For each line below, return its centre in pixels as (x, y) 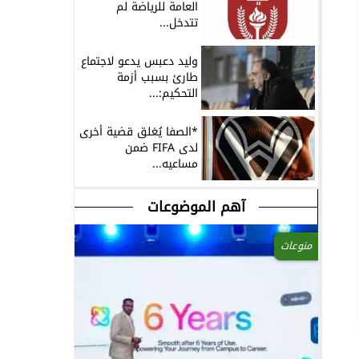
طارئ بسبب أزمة (157, 77)
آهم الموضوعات (196, 206)
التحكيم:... (173, 93)
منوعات (296, 246)
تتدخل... (179, 22)
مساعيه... (175, 163)
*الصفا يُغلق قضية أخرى (139, 131)
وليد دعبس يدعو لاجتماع (139, 61)
